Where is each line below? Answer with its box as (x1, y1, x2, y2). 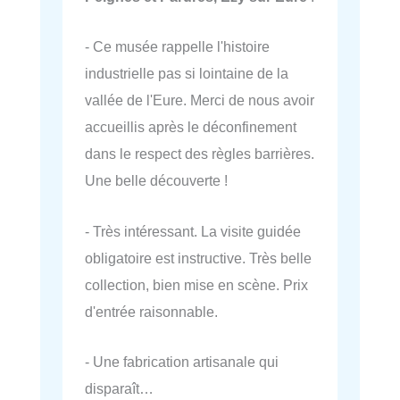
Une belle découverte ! (85, 172, 228, 189)
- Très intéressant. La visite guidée (85, 222, 301, 239)
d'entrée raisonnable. (85, 303, 218, 320)
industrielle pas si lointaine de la (85, 65, 288, 82)
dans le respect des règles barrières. (85, 146, 314, 162)
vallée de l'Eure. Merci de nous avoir (85, 92, 314, 109)
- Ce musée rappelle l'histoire (85, 38, 270, 55)
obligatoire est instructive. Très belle (85, 249, 312, 266)
